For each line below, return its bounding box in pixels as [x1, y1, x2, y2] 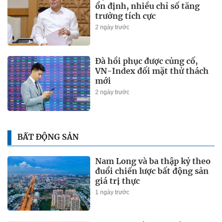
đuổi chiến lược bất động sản [95, 166, 209, 176]
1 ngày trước [95, 188, 130, 196]
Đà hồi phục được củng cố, [95, 56, 198, 66]
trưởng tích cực [95, 11, 156, 21]
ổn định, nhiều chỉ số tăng [95, 1, 200, 11]
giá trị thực [95, 175, 140, 186]
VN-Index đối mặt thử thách [95, 66, 209, 76]
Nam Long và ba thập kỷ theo [95, 156, 211, 166]
